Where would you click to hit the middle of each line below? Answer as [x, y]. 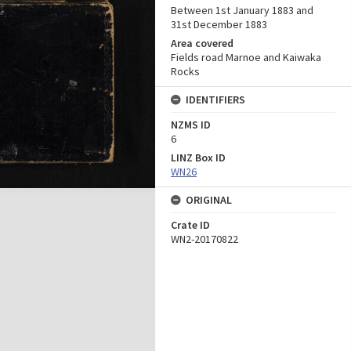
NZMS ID [191, 125]
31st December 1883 [219, 24]
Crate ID [190, 225]
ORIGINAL [209, 200]
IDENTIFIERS [215, 100]
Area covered [202, 43]
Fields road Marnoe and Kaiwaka [246, 57]
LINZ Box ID [198, 157]
